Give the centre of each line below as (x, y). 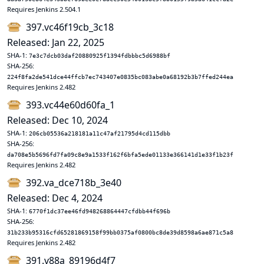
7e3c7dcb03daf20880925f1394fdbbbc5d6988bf (100, 56)
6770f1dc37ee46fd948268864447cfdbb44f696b (100, 211)
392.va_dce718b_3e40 (74, 183)
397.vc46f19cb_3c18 (70, 27)
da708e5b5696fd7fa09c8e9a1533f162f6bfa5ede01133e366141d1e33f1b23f (120, 155)
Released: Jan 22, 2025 (56, 42)
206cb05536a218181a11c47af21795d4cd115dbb (100, 133)
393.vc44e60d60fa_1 (70, 105)
